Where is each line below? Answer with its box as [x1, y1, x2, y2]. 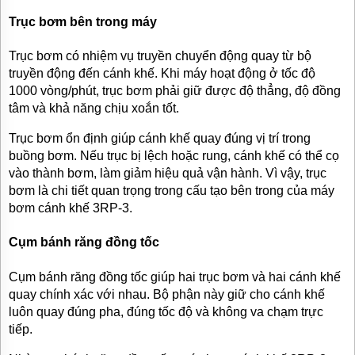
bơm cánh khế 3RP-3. [9, 200, 132, 215]
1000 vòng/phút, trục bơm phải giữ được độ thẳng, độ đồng [9, 83, 341, 97]
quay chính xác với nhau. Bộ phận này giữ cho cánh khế [9, 287, 325, 301]
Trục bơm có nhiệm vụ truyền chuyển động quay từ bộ [9, 48, 311, 63]
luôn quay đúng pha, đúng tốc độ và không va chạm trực [9, 304, 323, 319]
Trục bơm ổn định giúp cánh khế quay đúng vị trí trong [9, 131, 311, 145]
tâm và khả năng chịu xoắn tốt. [9, 101, 179, 115]
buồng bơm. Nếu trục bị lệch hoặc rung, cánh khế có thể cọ [9, 148, 339, 162]
